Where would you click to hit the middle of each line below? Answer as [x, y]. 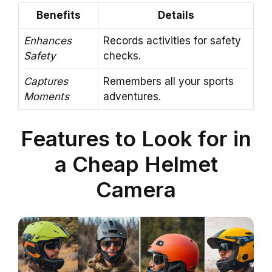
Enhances [48, 41]
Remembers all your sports [168, 82]
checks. [122, 56]
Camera [136, 189]
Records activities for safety [172, 41]
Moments [46, 97]
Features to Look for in [136, 138]
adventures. [132, 97]
